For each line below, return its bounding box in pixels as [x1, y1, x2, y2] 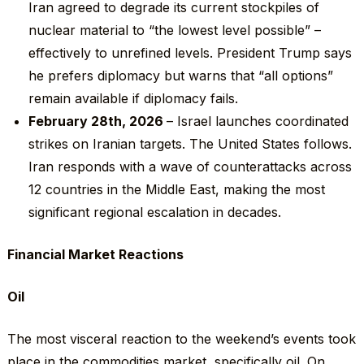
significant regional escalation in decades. [28, 204, 282, 221]
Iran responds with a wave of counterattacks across [28, 158, 353, 175]
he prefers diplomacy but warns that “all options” [28, 67, 334, 84]
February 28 [28, 113, 109, 130]
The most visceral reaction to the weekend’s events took [6, 331, 356, 348]
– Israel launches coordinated [167, 113, 349, 130]
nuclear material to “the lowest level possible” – [28, 22, 322, 39]
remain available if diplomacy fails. [28, 90, 239, 107]
